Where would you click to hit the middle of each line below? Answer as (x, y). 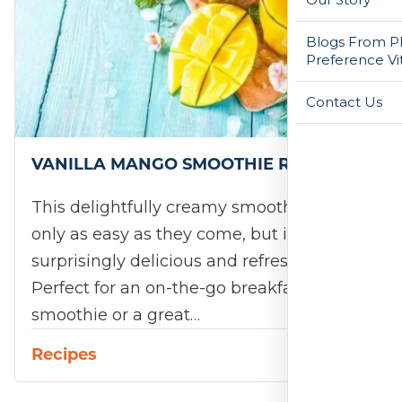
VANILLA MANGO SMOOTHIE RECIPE (186, 163)
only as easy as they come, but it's (168, 234)
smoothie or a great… (116, 315)
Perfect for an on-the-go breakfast (169, 288)
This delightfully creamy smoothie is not (194, 207)
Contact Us (344, 101)
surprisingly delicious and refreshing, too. (197, 261)
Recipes (64, 353)
